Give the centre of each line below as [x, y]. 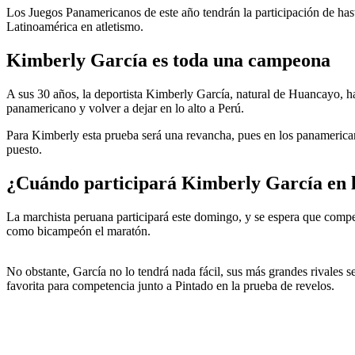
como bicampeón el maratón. [78, 231]
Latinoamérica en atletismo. [75, 26]
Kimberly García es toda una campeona [168, 60]
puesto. [24, 149]
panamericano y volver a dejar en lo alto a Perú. [125, 108]
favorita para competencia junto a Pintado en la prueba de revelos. [170, 285]
